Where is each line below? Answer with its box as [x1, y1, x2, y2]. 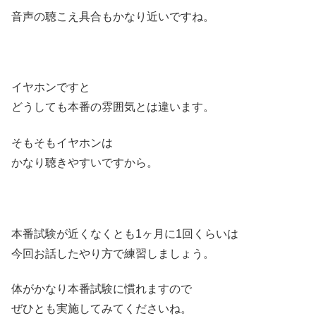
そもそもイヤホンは [11, 136, 113, 149]
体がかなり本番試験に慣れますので [11, 282, 192, 295]
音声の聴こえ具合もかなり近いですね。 [11, 10, 214, 23]
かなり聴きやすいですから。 [11, 156, 158, 169]
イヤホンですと [11, 81, 90, 94]
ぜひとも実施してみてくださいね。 [11, 302, 192, 315]
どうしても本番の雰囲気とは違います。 [11, 101, 214, 114]
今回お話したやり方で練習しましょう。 [11, 247, 214, 260]
